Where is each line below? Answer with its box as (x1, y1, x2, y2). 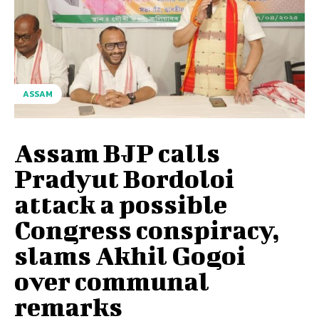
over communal (14, 265, 209, 296)
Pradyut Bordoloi (14, 162, 234, 193)
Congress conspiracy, (14, 214, 280, 244)
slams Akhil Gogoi (14, 239, 246, 270)
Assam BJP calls (14, 137, 220, 167)
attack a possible (14, 188, 227, 219)
